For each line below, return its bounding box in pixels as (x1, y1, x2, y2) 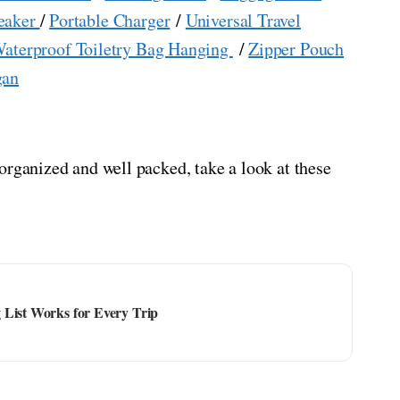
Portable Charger (49, 8, 171, 33)
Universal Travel (185, 8, 301, 33)
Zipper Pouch (248, 37, 345, 62)
